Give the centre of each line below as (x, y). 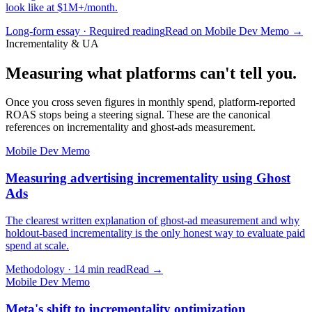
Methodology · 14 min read (66, 269)
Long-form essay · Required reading (85, 31)
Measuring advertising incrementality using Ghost (148, 178)
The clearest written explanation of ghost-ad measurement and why (153, 220)
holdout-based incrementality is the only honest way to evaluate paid (155, 233)
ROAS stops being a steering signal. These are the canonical (138, 115)
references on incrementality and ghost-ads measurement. (131, 127)
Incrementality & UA (52, 43)
